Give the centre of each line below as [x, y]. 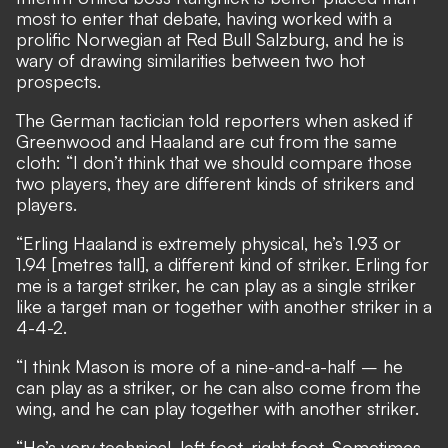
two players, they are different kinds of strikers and [215, 183]
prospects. [58, 81]
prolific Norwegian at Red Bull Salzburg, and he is [210, 39]
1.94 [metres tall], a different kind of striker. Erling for [222, 264]
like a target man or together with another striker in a [224, 306]
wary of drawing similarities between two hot [190, 60]
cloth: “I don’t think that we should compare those [214, 162]
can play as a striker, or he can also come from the [218, 387]
